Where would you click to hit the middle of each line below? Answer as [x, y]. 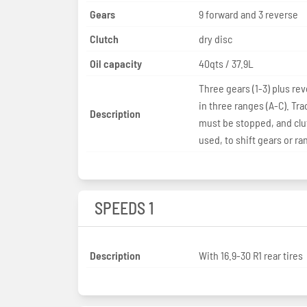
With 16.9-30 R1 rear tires [250, 255]
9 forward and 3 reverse [248, 14]
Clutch [104, 38]
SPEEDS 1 [124, 208]
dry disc [215, 38]
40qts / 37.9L [226, 63]
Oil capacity [116, 63]
